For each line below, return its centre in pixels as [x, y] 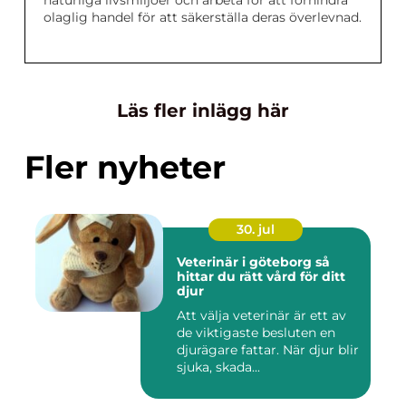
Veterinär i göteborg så [246, 262]
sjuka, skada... [218, 367]
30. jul [256, 230]
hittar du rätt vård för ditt [261, 277]
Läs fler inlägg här [203, 111]
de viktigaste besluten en [256, 333]
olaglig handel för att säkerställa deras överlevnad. [203, 18]
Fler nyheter [125, 168]
